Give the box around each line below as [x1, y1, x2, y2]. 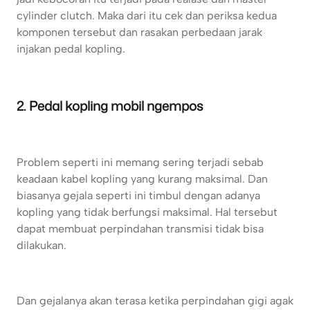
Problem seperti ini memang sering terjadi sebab [17, 156, 264, 170]
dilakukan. [17, 239, 66, 253]
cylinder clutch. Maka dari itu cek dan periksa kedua [17, 9, 277, 23]
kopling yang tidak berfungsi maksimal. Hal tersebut [17, 206, 277, 219]
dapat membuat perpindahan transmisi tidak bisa [17, 222, 264, 236]
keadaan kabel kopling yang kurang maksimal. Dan [17, 172, 268, 186]
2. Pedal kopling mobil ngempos [17, 97, 203, 116]
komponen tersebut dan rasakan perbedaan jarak [17, 26, 262, 39]
